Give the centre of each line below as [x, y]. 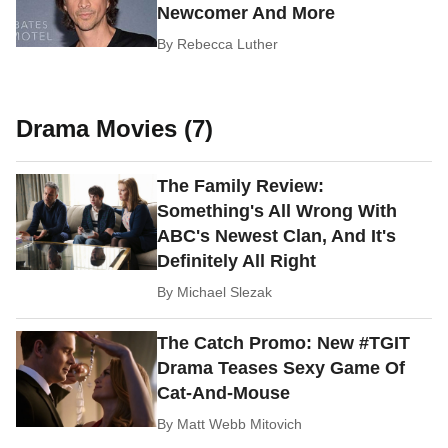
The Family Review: [241, 186]
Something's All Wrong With [277, 211]
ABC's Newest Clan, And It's [277, 236]
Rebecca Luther [228, 44]
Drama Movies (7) [114, 129]
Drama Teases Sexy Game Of [281, 368]
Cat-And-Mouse [224, 393]
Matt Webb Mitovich [240, 424]
